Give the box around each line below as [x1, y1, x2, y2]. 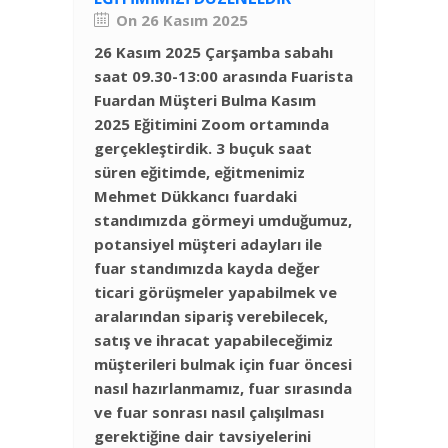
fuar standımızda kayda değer [94, 258, 320, 279]
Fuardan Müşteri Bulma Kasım [94, 90, 316, 111]
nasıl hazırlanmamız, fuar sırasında [94, 378, 352, 399]
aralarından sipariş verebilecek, [94, 306, 328, 327]
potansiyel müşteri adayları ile [94, 234, 322, 255]
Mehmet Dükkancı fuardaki [94, 186, 297, 207]
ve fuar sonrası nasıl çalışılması [94, 402, 324, 423]
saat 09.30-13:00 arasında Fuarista [94, 66, 353, 87]
